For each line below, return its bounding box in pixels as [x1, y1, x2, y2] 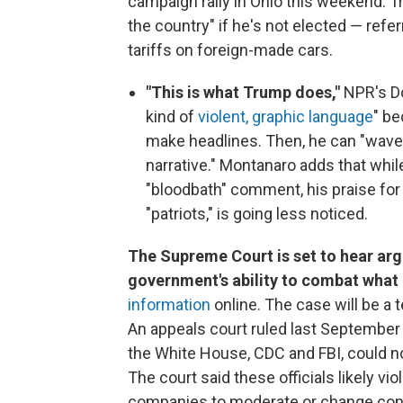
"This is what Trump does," [146, 83, 344, 102]
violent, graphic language [198, 107, 373, 126]
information [128, 295, 210, 314]
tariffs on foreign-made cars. [128, 40, 333, 59]
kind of [146, 107, 198, 126]
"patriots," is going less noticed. [146, 204, 368, 223]
